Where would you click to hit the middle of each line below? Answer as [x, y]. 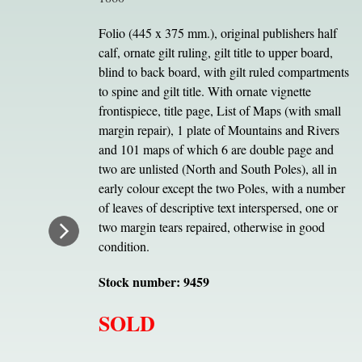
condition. [124, 246]
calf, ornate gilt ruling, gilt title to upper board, [215, 52]
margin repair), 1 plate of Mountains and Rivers [219, 130]
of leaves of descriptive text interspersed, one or [218, 207]
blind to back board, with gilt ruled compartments [223, 72]
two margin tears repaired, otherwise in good [211, 227]
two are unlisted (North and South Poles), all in [217, 168]
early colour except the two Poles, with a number [221, 188]
